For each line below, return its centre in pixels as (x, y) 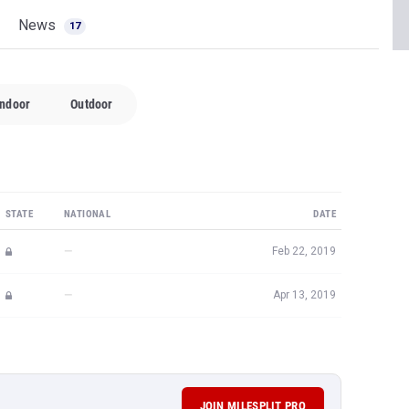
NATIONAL (88, 214)
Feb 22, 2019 (304, 251)
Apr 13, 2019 (304, 295)
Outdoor (92, 104)
